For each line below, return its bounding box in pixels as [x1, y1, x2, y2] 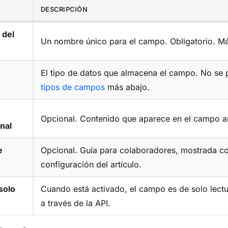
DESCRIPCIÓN [41, 5, 88, 14]
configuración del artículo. [41, 159, 141, 170]
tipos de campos [41, 82, 105, 93]
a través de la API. [41, 198, 110, 209]
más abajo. [105, 82, 150, 93]
